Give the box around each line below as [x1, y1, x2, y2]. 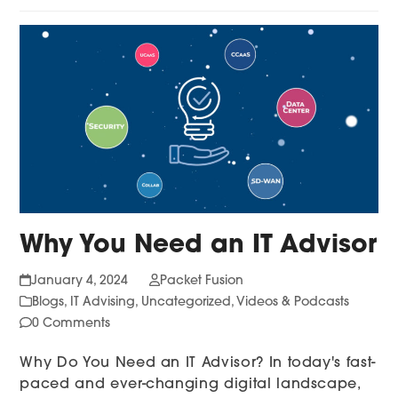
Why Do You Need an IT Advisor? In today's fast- [20, 356, 376, 371]
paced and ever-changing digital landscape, [20, 378, 361, 393]
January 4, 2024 [30, 275, 128, 289]
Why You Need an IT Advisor [20, 234, 378, 259]
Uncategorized [141, 296, 232, 310]
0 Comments [32, 317, 111, 331]
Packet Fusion [159, 275, 243, 289]
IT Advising [70, 296, 136, 310]
